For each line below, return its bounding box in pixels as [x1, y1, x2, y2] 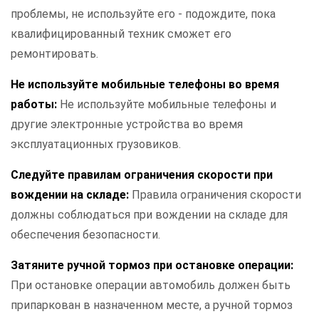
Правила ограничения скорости [132, 188, 301, 202]
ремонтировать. [11, 47, 98, 61]
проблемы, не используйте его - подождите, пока [11, 7, 276, 21]
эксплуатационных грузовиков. [11, 137, 181, 152]
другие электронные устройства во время [11, 117, 243, 132]
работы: [11, 98, 60, 112]
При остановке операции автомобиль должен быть [11, 278, 291, 293]
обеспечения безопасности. [11, 228, 160, 242]
